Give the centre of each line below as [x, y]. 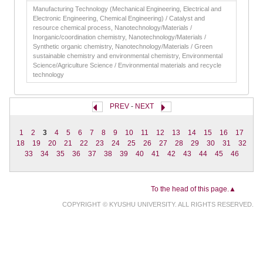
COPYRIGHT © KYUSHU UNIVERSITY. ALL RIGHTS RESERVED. [158, 204]
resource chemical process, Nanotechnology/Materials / [112, 28]
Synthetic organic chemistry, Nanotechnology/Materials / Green [123, 46]
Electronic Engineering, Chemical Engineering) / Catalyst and [119, 18]
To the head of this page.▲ [193, 189]
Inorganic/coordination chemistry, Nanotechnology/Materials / [119, 37]
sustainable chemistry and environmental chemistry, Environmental [128, 56]
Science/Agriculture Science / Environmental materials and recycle [127, 65]
